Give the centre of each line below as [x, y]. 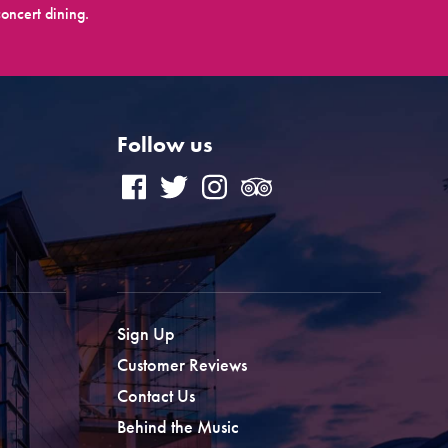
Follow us [164, 145]
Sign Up [145, 334]
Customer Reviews [181, 365]
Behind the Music [177, 427]
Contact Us [155, 396]
